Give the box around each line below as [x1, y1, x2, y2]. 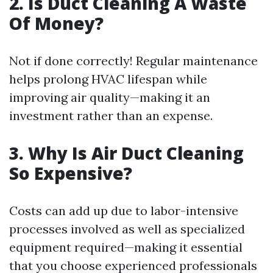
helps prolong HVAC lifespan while [9, 71, 207, 87]
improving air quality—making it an [9, 90, 210, 105]
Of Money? [9, 12, 104, 35]
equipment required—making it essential [9, 239, 243, 255]
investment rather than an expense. [9, 108, 213, 124]
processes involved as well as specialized [9, 221, 245, 237]
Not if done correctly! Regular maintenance [9, 53, 258, 69]
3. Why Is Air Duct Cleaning [9, 141, 244, 165]
